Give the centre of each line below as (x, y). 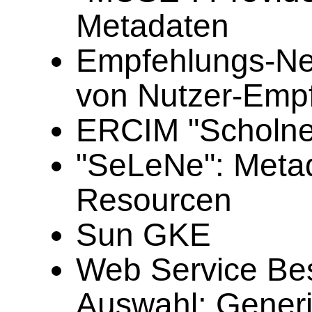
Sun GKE (144, 235)
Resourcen (154, 200)
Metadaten (153, 26)
